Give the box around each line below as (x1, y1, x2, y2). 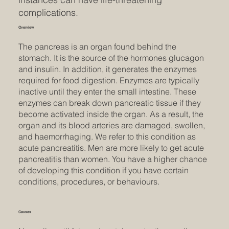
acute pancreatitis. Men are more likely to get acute (18, 143, 204, 153)
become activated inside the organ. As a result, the (18, 109, 203, 120)
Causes (18, 210, 31, 215)
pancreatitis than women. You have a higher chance (18, 154, 207, 165)
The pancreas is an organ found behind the (18, 41, 176, 52)
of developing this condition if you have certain (18, 165, 189, 176)
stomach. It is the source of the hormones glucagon (18, 53, 204, 63)
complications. (18, 7, 78, 19)
